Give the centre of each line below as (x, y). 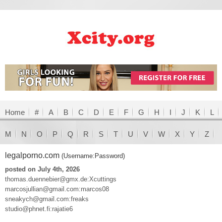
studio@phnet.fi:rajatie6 (39, 209)
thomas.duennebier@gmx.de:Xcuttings (61, 179)
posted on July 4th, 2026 (42, 169)
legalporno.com (33, 155)
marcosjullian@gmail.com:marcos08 (57, 189)
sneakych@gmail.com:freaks (47, 199)
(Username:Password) (93, 156)
